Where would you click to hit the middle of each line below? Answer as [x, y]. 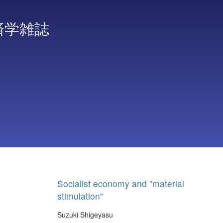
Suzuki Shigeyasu [85, 215]
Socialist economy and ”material [121, 183]
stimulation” [80, 196]
